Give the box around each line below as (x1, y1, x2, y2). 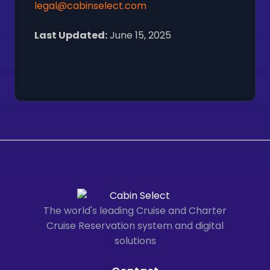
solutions (114, 233, 156, 248)
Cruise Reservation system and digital (46, 218, 224, 233)
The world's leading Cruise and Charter (43, 203, 227, 218)
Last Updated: (34, 28, 107, 42)
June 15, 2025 (107, 28, 171, 42)
